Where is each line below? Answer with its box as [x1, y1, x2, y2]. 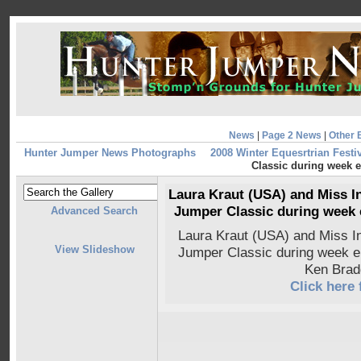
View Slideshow [54, 243, 135, 255]
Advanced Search [51, 205, 138, 218]
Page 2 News [261, 130, 322, 141]
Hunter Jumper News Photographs [23, 147, 196, 160]
